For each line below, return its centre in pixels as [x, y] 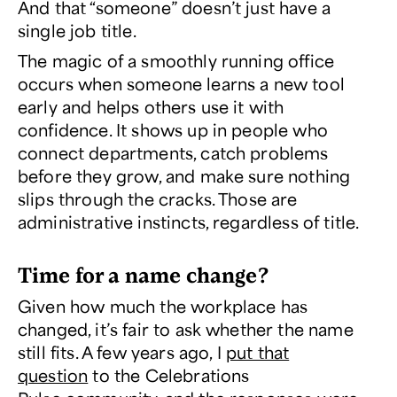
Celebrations [197, 375]
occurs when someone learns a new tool [181, 84]
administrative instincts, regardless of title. [189, 222]
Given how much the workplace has [163, 306]
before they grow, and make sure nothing [184, 176]
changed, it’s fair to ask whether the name [186, 329]
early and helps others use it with [151, 107]
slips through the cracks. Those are [158, 199]
